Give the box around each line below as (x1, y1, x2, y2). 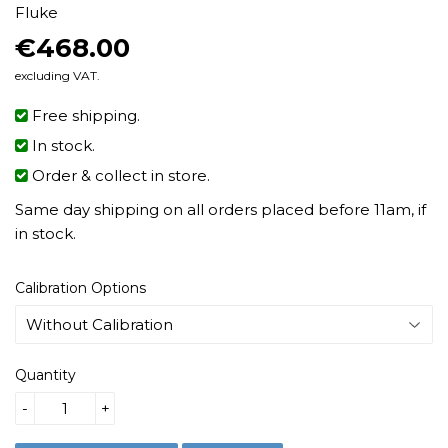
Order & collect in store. (28, 165, 210, 185)
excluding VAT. (15, 67, 100, 83)
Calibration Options (15, 278, 146, 297)
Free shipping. (28, 105, 140, 125)
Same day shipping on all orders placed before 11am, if (15, 199, 426, 219)
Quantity (15, 365, 76, 384)
